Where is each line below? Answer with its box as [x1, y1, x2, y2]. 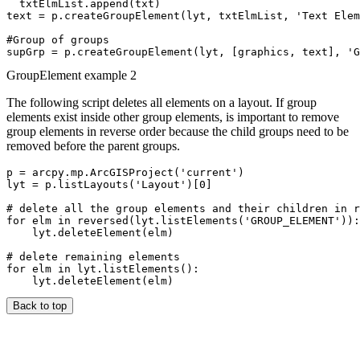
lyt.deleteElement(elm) [6, 226, 174, 239]
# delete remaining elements [6, 250, 180, 263]
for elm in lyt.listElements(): [6, 262, 199, 275]
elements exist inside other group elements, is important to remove [6, 109, 339, 124]
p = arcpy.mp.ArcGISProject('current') [6, 166, 244, 178]
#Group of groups [6, 33, 109, 46]
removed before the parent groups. [6, 138, 180, 153]
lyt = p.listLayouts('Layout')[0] [6, 178, 212, 190]
